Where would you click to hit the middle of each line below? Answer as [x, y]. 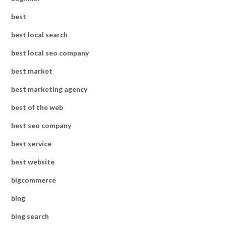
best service [31, 143]
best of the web [37, 107]
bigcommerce [34, 180]
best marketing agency [49, 89]
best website [33, 161]
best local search [39, 34]
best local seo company [50, 52]
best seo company [41, 125]
